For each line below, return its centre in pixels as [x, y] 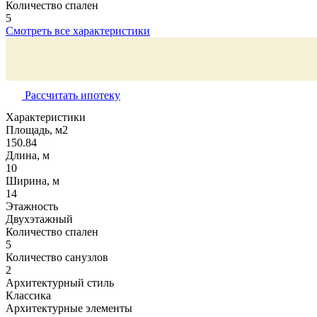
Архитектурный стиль [60, 283]
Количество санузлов [57, 258]
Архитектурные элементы [69, 309]
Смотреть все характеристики [78, 30]
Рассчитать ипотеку [71, 95]
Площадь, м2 [37, 130]
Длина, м [28, 156]
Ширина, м [33, 181]
